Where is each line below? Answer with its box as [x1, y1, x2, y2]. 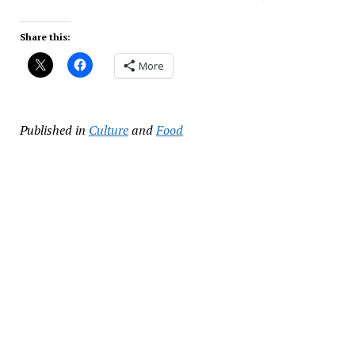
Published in [19, 121, 86, 139]
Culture [88, 121, 128, 139]
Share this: [19, 31, 71, 43]
